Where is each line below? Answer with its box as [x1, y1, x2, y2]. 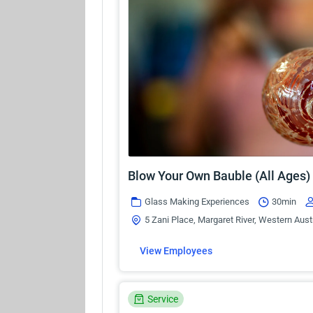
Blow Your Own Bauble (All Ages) [128, 168, 310, 183]
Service [147, 293, 178, 305]
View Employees [140, 245, 212, 257]
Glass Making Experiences [145, 196, 249, 207]
